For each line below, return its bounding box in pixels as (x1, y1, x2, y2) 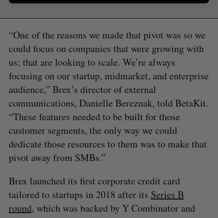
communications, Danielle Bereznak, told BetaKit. (8, 96, 208, 109)
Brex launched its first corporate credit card (8, 174, 180, 187)
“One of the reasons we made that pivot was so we (8, 28, 205, 41)
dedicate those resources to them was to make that (8, 137, 207, 150)
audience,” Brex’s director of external (8, 82, 156, 96)
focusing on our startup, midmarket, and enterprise (8, 69, 209, 82)
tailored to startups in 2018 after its (8, 187, 151, 201)
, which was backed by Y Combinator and (31, 201, 195, 215)
